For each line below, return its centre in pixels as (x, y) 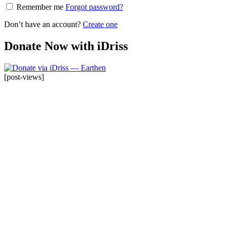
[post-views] (24, 77)
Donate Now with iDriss (66, 46)
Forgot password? (94, 7)
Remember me (40, 7)
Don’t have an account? (43, 25)
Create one (100, 25)
